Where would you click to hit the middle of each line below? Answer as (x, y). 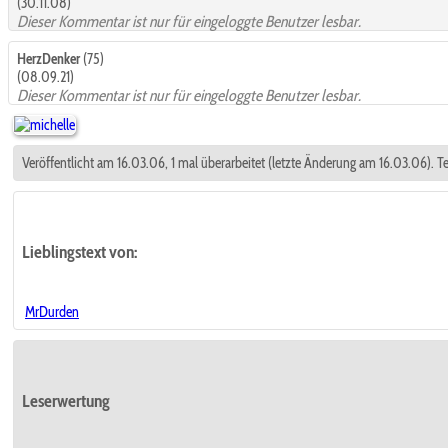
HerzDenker (48, 58)
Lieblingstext (65, 251)
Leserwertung (66, 400)
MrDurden (52, 311)
